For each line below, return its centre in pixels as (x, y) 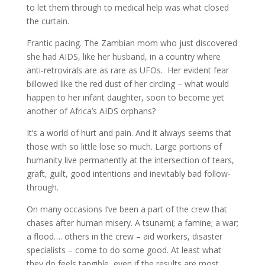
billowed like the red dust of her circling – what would (127, 84)
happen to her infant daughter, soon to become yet (125, 97)
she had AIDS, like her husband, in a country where (123, 56)
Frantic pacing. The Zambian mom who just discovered (132, 43)
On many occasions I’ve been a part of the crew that (127, 209)
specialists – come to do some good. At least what (124, 250)
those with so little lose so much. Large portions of (124, 146)
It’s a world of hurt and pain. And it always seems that (129, 133)
